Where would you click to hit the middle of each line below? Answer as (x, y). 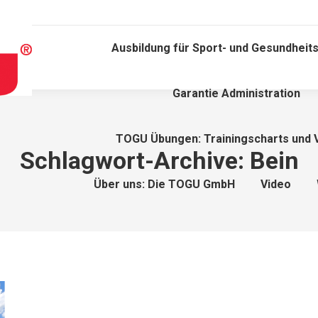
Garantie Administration (237, 93)
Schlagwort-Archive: (135, 160)
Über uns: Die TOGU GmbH (164, 184)
